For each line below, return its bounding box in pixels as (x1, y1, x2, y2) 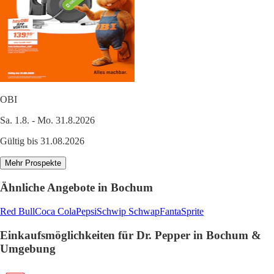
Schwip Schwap (97, 206, 160, 217)
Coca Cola (35, 206, 76, 217)
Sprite (181, 206, 204, 217)
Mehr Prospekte (5, 158, 61, 168)
